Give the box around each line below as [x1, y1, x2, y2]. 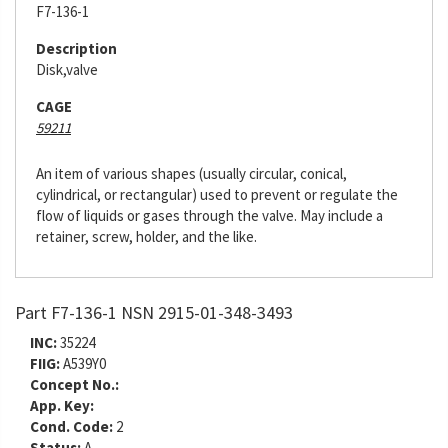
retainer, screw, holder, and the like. [36, 227, 257, 246]
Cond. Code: [30, 417, 113, 436]
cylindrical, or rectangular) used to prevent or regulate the [36, 185, 398, 204]
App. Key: [30, 396, 94, 415]
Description [36, 39, 117, 58]
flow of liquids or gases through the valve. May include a [36, 206, 383, 225]
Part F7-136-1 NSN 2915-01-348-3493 [15, 301, 293, 324]
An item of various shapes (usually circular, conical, [36, 164, 347, 183]
